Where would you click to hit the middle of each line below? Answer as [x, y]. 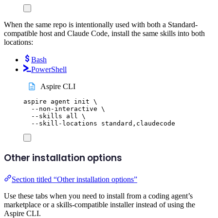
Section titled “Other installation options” [74, 179]
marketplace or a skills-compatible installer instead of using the [100, 204]
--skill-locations [64, 123]
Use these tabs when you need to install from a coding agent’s [98, 196]
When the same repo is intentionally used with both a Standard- [101, 25]
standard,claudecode [138, 123]
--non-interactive [64, 109]
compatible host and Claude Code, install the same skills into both [104, 34]
